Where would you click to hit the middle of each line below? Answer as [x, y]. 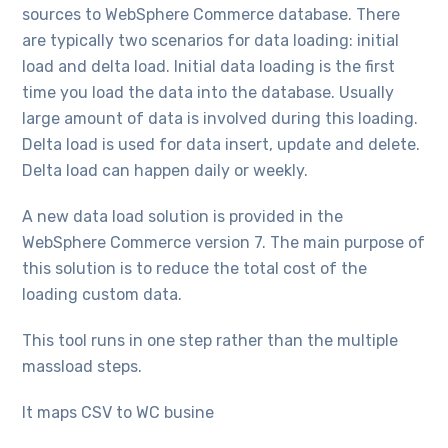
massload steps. [82, 366]
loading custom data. [102, 294]
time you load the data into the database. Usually [208, 92]
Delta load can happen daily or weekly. [165, 170]
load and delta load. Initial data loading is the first [209, 66]
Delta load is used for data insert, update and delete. [221, 144]
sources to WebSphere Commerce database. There [211, 14]
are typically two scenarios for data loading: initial [211, 40]
